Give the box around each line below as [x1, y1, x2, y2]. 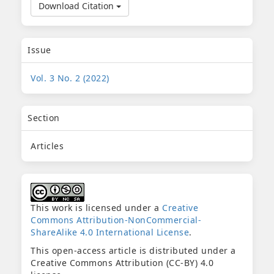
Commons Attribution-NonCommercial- [31, 214, 201, 226]
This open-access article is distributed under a [31, 245, 236, 257]
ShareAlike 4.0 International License [31, 226, 189, 239]
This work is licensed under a [31, 202, 162, 214]
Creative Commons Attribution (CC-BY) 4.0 [31, 257, 213, 269]
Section [28, 112, 60, 124]
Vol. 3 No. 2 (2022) [31, 72, 109, 84]
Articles [31, 140, 64, 152]
